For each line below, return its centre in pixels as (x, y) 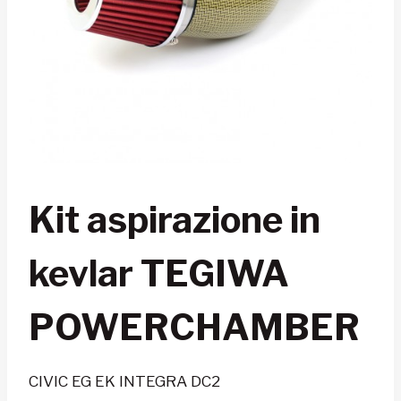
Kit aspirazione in (175, 220)
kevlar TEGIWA (159, 274)
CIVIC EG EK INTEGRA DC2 (124, 382)
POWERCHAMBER (194, 328)
